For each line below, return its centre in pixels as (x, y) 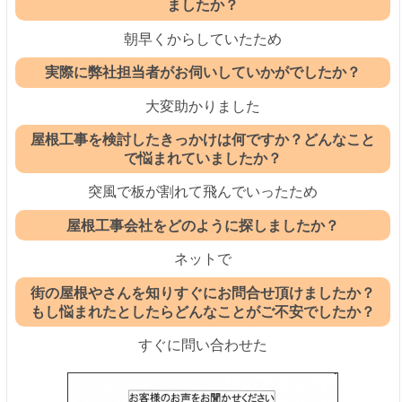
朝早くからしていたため (203, 39)
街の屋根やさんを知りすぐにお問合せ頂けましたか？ (203, 293)
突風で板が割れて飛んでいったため (203, 192)
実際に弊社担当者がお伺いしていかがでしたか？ (203, 73)
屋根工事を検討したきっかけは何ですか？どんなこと (203, 140)
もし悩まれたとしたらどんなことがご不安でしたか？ (203, 311)
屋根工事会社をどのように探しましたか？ (203, 225)
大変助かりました (203, 106)
